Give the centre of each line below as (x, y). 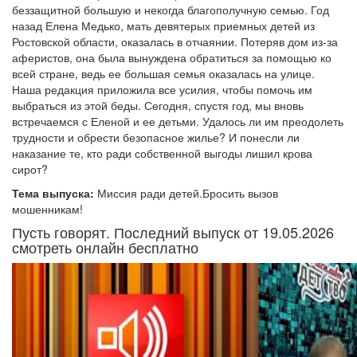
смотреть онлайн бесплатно (105, 247)
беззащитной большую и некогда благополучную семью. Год (171, 10)
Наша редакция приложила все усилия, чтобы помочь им (162, 90)
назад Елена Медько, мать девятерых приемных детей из (163, 26)
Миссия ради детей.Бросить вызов (186, 193)
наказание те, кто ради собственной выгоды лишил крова (162, 153)
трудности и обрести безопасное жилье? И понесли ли (156, 137)
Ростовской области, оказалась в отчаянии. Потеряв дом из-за (175, 42)
